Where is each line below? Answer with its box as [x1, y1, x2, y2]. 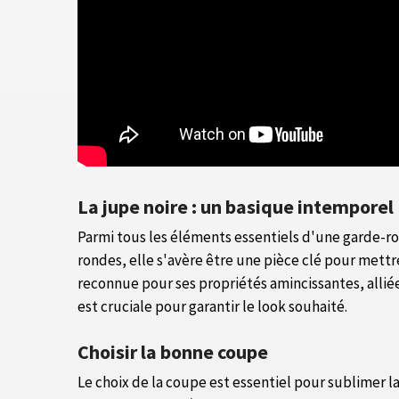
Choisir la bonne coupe [77, 339, 268, 365]
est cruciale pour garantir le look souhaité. [77, 297, 347, 317]
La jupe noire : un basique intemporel [77, 194, 394, 220]
